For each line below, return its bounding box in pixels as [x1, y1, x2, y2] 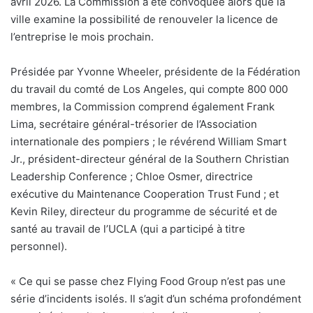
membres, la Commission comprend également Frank [10, 100, 275, 114]
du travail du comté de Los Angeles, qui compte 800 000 [10, 82, 288, 96]
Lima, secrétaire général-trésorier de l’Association [10, 117, 257, 131]
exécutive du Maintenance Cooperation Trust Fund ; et [10, 187, 279, 201]
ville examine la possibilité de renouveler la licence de [10, 13, 278, 27]
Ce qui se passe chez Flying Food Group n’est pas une [16, 275, 286, 289]
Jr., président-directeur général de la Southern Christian [10, 152, 289, 166]
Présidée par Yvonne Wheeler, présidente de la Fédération [10, 65, 300, 79]
